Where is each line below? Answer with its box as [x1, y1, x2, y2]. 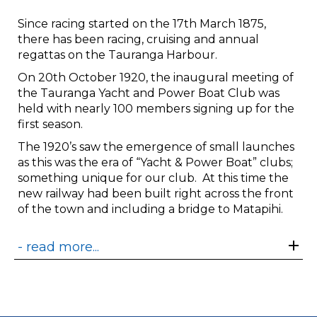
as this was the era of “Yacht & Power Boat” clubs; [18, 155, 293, 169]
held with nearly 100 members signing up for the [18, 101, 294, 115]
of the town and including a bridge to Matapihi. [18, 202, 286, 216]
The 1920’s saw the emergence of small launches [18, 139, 294, 154]
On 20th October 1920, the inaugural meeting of [18, 70, 294, 84]
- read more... [18, 238, 99, 255]
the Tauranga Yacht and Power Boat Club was [18, 86, 279, 100]
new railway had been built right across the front [18, 186, 294, 200]
